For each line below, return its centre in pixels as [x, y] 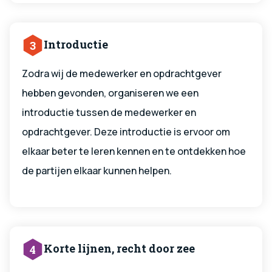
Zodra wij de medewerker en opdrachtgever [122, 74]
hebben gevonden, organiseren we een [110, 93]
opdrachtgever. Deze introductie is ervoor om [126, 132]
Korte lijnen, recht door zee [119, 249]
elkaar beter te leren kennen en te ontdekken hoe [134, 151]
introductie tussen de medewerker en [109, 113]
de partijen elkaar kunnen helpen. [97, 171]
